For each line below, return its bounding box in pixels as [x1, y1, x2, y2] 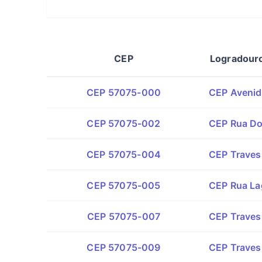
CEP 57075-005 [87, 180, 161, 191]
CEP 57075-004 [86, 149, 161, 160]
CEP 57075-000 [86, 87, 161, 98]
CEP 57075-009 [87, 242, 161, 253]
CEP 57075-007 [87, 211, 161, 222]
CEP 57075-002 [87, 118, 161, 129]
